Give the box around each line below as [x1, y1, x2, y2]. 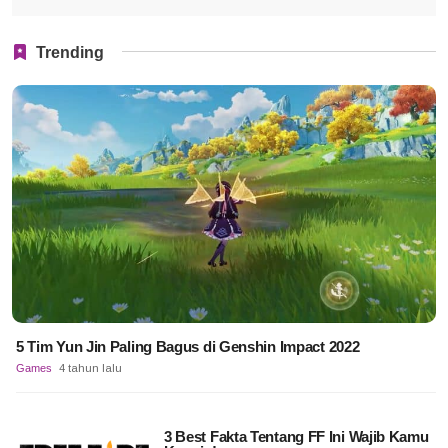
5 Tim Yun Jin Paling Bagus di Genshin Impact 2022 [16, 337, 360, 355]
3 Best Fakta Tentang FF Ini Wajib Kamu [163, 427, 429, 445]
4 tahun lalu [59, 361, 122, 374]
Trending [36, 44, 104, 62]
